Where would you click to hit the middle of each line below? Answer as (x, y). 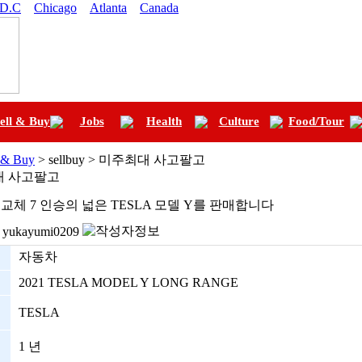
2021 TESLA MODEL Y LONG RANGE (128, 282)
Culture (239, 121)
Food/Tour (316, 121)
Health (164, 121)
